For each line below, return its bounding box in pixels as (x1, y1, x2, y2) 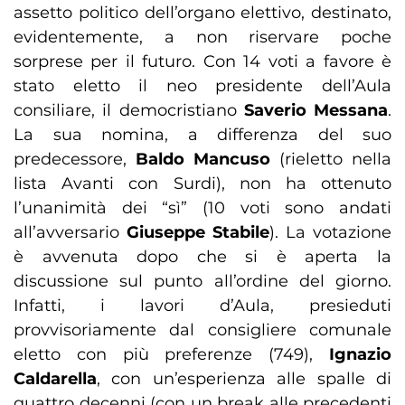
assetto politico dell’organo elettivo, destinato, (14, 3, 391, 24)
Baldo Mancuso (136, 149, 270, 170)
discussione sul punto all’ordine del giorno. (14, 271, 391, 292)
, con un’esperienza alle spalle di (97, 369, 391, 390)
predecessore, (14, 149, 136, 170)
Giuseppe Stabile (127, 222, 269, 243)
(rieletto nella (270, 149, 391, 170)
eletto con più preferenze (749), (14, 344, 329, 365)
